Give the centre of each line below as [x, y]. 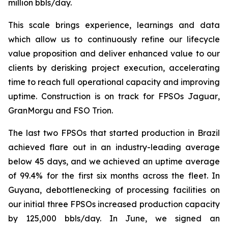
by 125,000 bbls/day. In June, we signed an [114, 218]
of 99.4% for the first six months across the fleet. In [114, 176]
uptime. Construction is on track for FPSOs [98, 96]
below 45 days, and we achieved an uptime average [114, 161]
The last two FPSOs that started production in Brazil [114, 133]
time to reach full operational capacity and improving [114, 82]
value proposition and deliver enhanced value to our [114, 53]
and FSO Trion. [83, 110]
